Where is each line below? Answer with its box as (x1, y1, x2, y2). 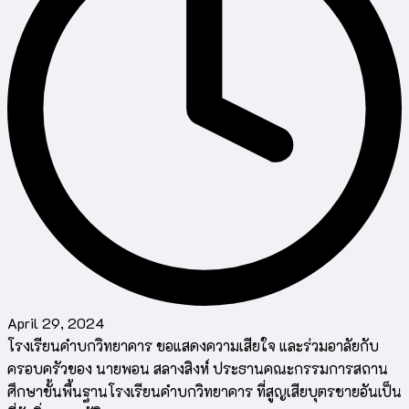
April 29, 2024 (7, 312, 105, 332)
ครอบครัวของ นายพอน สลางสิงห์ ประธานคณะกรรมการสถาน (7, 358, 388, 378)
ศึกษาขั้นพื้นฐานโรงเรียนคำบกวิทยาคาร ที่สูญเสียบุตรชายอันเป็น (7, 381, 402, 401)
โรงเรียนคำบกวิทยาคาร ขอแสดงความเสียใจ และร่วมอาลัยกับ (7, 335, 379, 355)
